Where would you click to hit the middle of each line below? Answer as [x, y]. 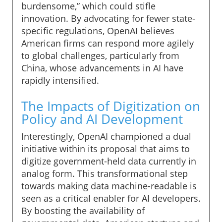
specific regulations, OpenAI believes [98, 30]
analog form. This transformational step [105, 173]
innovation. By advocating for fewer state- [108, 18]
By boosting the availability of [83, 210]
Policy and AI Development [102, 119]
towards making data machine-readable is [109, 186]
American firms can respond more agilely [108, 43]
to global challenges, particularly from [100, 55]
